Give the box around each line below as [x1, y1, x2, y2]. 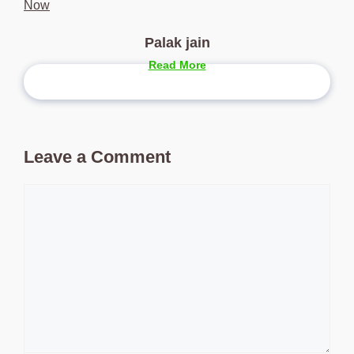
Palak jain [144, 35, 210, 51]
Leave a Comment [24, 147, 171, 168]
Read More [148, 58, 206, 72]
